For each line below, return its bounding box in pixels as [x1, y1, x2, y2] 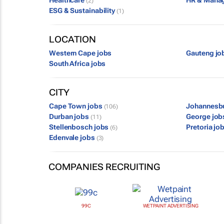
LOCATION [49, 34, 96, 44]
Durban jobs [49, 112, 90, 120]
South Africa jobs [49, 59, 106, 67]
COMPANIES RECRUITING [48, 161, 160, 172]
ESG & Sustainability [49, 6, 116, 14]
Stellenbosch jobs [49, 123, 110, 131]
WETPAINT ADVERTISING [142, 203, 198, 209]
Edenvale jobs [49, 133, 96, 141]
